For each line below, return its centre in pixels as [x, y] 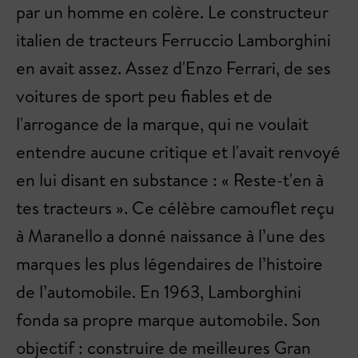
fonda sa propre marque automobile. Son [168, 319]
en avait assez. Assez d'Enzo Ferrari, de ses [173, 68]
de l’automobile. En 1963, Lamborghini [159, 291]
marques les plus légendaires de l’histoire [169, 263]
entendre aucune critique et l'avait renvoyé [178, 151]
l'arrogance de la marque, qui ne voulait [162, 123]
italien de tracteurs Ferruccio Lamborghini [173, 40]
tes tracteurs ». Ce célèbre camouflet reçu [175, 207]
